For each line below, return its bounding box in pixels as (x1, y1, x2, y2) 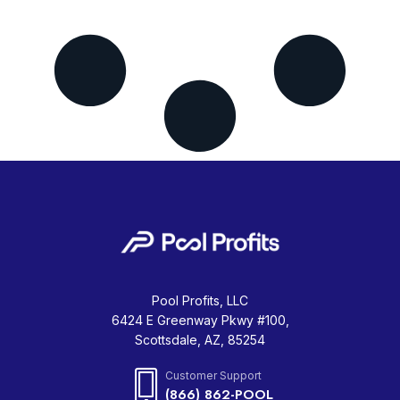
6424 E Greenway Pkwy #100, (111, 312, 289, 329)
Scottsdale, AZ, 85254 (135, 332, 265, 348)
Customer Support (164, 369, 262, 383)
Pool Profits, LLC (152, 293, 248, 309)
